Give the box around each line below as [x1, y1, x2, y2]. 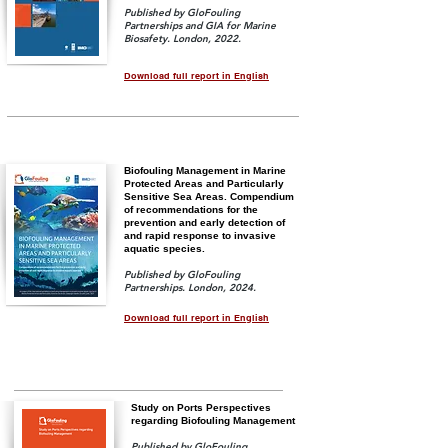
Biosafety [124, 32, 167, 45]
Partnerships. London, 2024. [124, 281, 256, 294]
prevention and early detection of [124, 217, 285, 228]
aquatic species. [124, 243, 205, 254]
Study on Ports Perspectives [131, 402, 271, 413]
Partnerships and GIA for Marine [124, 19, 276, 32]
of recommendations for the [124, 204, 258, 215]
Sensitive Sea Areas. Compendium [124, 191, 294, 202]
